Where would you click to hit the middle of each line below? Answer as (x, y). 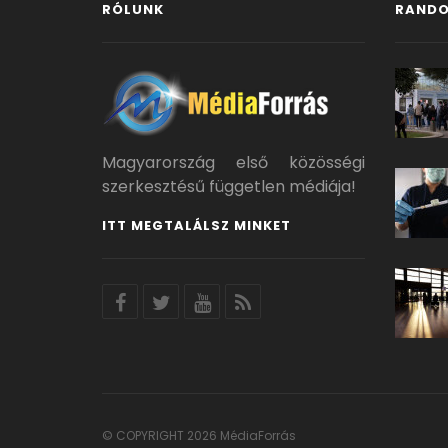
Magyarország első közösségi (233, 163)
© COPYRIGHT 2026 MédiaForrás (199, 435)
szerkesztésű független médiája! (229, 187)
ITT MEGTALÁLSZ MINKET (196, 226)
